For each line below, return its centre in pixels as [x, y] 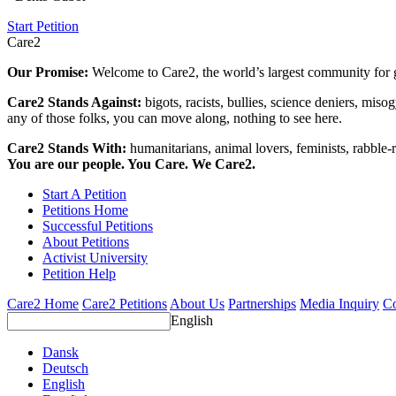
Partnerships [262, 304]
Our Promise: [49, 72]
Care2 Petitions [125, 304]
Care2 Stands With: [69, 148]
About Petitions [86, 242]
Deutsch [65, 369]
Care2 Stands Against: [76, 103]
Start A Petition [84, 194]
